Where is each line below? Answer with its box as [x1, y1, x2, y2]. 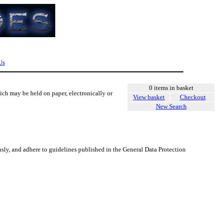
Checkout [179, 93, 206, 101]
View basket [133, 93, 165, 101]
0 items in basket [149, 84, 194, 91]
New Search [155, 103, 187, 110]
